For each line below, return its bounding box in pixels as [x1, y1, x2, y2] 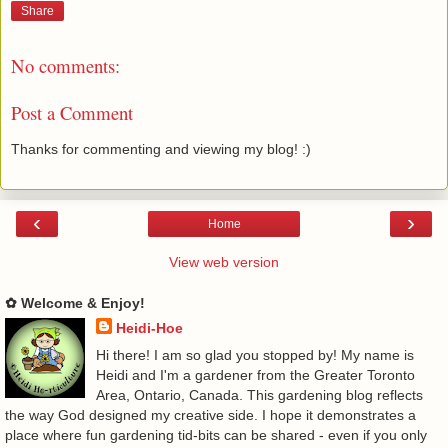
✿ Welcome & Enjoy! [5, 294, 145, 311]
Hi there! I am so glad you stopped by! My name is [95, 346, 414, 363]
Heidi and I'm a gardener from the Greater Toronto [95, 366, 415, 383]
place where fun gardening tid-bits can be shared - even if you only [5, 426, 427, 443]
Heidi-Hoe [115, 319, 183, 336]
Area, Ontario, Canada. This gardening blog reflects [95, 386, 423, 403]
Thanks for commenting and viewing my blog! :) [11, 141, 311, 158]
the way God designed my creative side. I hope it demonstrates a [5, 406, 416, 423]
